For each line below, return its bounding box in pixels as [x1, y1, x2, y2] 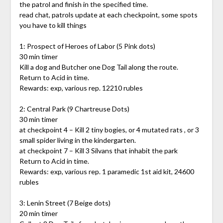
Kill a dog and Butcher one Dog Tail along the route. [19, 63, 178, 72]
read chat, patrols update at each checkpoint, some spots [19, 10, 198, 19]
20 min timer [19, 209, 58, 218]
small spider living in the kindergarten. [19, 136, 136, 145]
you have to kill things [19, 21, 87, 30]
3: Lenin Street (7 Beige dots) [19, 199, 111, 208]
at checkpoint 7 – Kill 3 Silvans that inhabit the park [19, 146, 178, 155]
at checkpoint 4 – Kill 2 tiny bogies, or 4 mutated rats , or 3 [19, 125, 199, 134]
